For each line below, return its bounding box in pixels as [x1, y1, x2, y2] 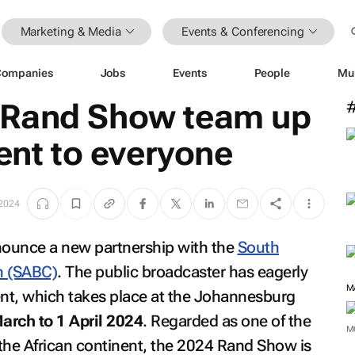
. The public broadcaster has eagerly [57, 262, 307, 281]
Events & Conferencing [181, 24, 304, 39]
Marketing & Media [20, 24, 121, 39]
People [254, 66, 290, 79]
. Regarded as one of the [143, 311, 311, 330]
